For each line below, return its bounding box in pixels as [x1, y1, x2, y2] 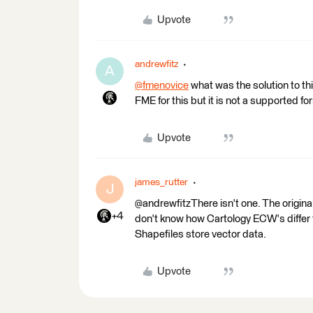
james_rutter [135, 177, 188, 187]
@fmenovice [135, 80, 189, 91]
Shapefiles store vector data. [135, 229, 266, 240]
